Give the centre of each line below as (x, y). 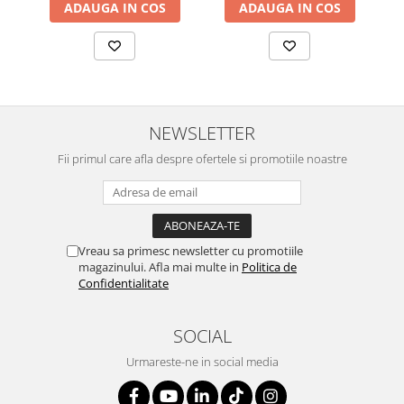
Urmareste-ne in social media (202, 362)
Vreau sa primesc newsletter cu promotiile (191, 251)
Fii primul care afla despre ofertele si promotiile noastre (202, 159)
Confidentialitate (124, 284)
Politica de (269, 267)
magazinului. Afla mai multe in (160, 267)
